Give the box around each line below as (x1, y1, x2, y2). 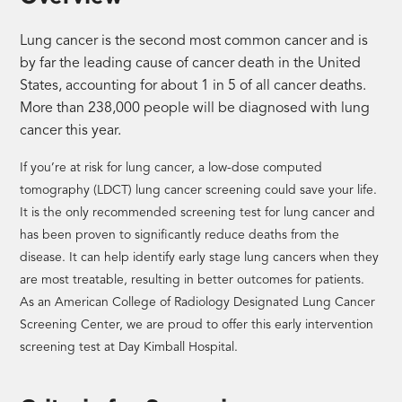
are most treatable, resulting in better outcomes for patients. (20, 273, 365, 286)
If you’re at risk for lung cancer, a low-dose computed (20, 161, 323, 174)
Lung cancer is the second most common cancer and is (20, 33, 369, 48)
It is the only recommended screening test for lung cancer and (20, 205, 376, 219)
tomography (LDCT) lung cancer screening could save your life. (20, 183, 378, 197)
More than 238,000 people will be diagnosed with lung (20, 100, 371, 116)
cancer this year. (20, 123, 122, 138)
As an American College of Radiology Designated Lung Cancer (20, 295, 376, 309)
